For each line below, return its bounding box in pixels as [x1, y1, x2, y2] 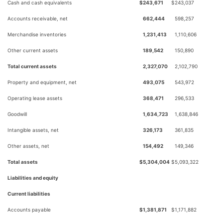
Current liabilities [7, 191, 50, 197]
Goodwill [7, 111, 27, 117]
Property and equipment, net [7, 79, 77, 85]
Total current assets [7, 63, 57, 69]
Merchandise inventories [7, 31, 66, 37]
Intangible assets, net [7, 127, 59, 133]
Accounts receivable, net [7, 15, 68, 21]
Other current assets [7, 47, 58, 53]
